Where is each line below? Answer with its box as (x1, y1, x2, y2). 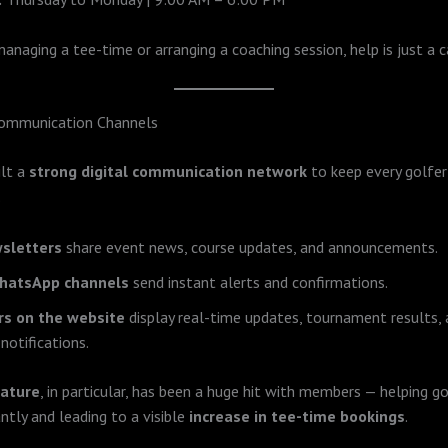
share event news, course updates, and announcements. (62, 236, 438, 257)
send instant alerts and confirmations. (129, 271, 388, 292)
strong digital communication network (29, 160, 307, 181)
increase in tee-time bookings (189, 405, 405, 426)
